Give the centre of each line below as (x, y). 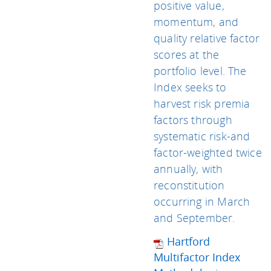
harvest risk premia (202, 103)
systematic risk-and (202, 136)
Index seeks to (190, 87)
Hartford (188, 241)
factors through (193, 120)
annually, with (188, 169)
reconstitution (189, 185)
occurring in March (202, 201)
